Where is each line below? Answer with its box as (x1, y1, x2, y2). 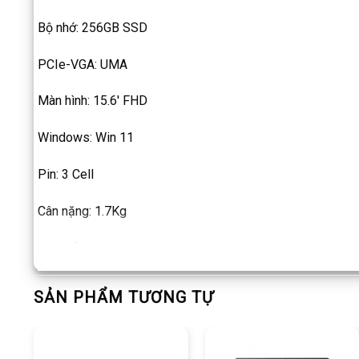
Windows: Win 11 (38, 130, 134, 146)
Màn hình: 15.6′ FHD (38, 93, 147, 109)
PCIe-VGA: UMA (38, 56, 127, 72)
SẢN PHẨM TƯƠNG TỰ (34, 288, 214, 308)
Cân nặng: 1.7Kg (38, 203, 127, 219)
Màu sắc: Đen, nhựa (38, 240, 147, 256)
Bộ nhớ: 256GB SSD (38, 19, 147, 35)
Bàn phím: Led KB (38, 276, 135, 292)
